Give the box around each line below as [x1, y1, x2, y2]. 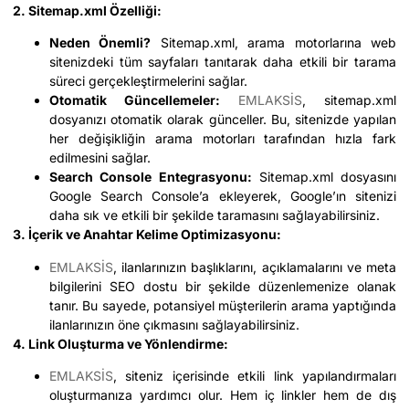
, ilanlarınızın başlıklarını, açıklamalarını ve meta [113, 258, 396, 275]
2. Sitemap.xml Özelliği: [13, 2, 162, 18]
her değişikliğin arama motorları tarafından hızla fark [49, 131, 396, 147]
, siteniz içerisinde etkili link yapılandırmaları [113, 367, 396, 383]
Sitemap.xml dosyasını [251, 169, 396, 185]
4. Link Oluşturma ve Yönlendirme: [13, 335, 228, 351]
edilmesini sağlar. [49, 150, 151, 166]
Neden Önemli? [49, 35, 152, 51]
